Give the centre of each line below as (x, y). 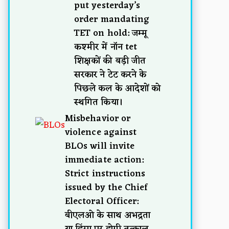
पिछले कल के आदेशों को (117, 88)
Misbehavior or (98, 118)
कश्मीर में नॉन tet (106, 47)
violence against (101, 132)
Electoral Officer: (102, 201)
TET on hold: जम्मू (111, 33)
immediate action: (105, 160)
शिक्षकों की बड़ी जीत (110, 61)
